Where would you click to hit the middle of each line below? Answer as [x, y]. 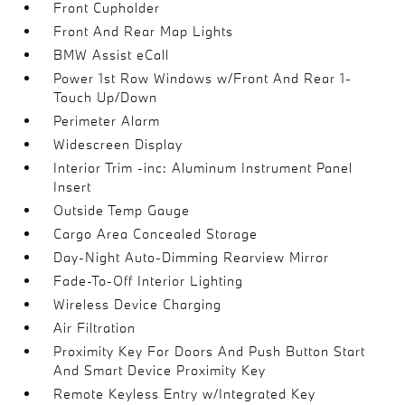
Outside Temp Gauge [122, 210]
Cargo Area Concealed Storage [156, 234]
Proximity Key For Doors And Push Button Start [210, 351]
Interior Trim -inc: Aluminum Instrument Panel [203, 168]
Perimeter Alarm [107, 121]
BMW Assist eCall [112, 55]
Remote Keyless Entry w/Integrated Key [185, 394]
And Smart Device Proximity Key [160, 370]
